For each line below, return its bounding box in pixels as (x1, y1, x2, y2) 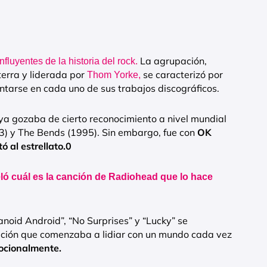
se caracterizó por (143, 69, 223, 81)
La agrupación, (140, 55, 207, 67)
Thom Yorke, (85, 70, 143, 80)
